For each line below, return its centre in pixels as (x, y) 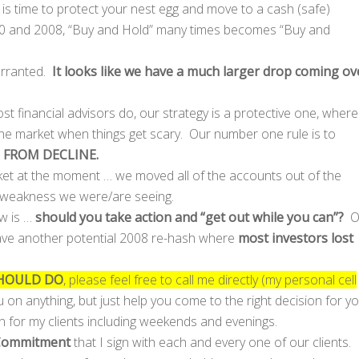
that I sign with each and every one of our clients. (211, 342)
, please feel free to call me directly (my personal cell (210, 279)
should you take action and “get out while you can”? (190, 217)
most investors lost (296, 238)
